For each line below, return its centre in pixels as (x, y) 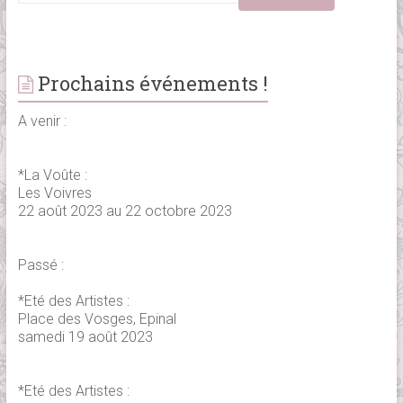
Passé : (40, 265)
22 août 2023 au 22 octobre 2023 (125, 211)
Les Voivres (54, 193)
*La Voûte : (52, 175)
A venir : (42, 121)
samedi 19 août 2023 (85, 337)
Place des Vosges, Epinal (97, 319)
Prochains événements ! (152, 83)
